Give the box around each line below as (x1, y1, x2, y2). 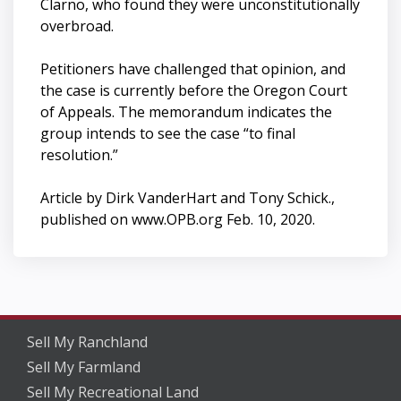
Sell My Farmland (27, 356, 141, 377)
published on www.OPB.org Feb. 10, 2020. (40, 209, 315, 229)
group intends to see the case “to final (40, 123, 295, 143)
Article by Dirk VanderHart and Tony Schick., (40, 187, 335, 208)
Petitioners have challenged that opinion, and (40, 58, 346, 79)
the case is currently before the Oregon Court (40, 80, 347, 100)
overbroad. (40, 15, 114, 36)
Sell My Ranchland (27, 331, 148, 352)
